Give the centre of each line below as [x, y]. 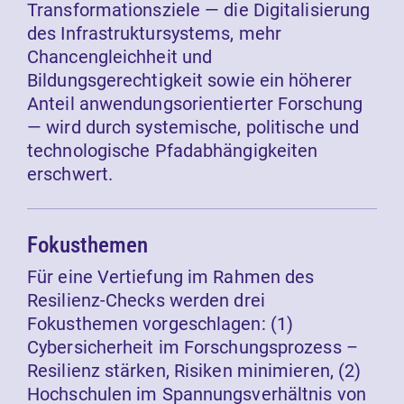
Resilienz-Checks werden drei [146, 301]
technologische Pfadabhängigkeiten [173, 151]
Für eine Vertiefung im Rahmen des [171, 277]
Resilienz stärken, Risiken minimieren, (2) [194, 371]
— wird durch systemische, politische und [193, 128]
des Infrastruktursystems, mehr [155, 34]
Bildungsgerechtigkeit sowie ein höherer [189, 81]
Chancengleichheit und [120, 57]
